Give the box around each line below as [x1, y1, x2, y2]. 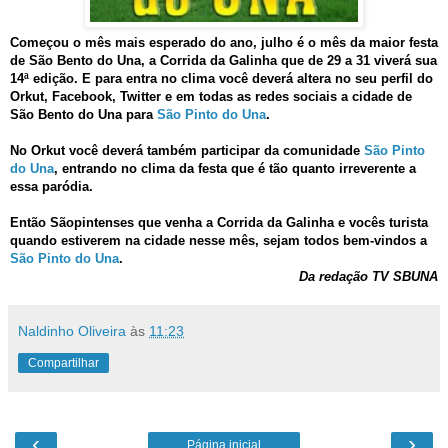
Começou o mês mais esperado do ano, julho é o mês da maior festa [10, 35, 438, 51]
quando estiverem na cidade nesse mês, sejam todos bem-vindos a [10, 233, 427, 249]
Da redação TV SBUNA [299, 269, 438, 285]
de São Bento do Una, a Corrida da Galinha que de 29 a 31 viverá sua [10, 53, 437, 69]
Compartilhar [28, 356, 99, 371]
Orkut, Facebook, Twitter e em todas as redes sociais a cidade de [10, 89, 412, 105]
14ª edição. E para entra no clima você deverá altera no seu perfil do [10, 71, 433, 87]
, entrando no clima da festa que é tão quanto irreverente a [54, 161, 416, 177]
